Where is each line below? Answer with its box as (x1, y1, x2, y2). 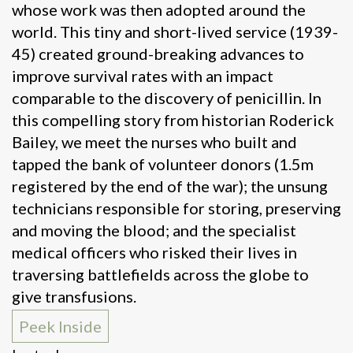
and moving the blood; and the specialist (12, 220, 296, 240)
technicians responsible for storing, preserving (12, 198, 341, 217)
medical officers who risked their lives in (12, 242, 297, 262)
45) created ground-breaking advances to (12, 43, 304, 63)
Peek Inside (19, 316, 102, 336)
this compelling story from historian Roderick (12, 110, 334, 129)
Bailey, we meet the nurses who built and (12, 132, 297, 151)
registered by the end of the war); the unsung (12, 176, 328, 195)
